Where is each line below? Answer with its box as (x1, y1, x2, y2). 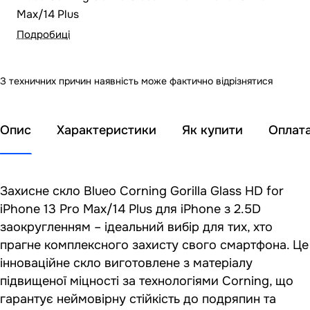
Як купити (182, 122, 243, 138)
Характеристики (57, 122, 156, 138)
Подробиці (17, 27, 71, 42)
